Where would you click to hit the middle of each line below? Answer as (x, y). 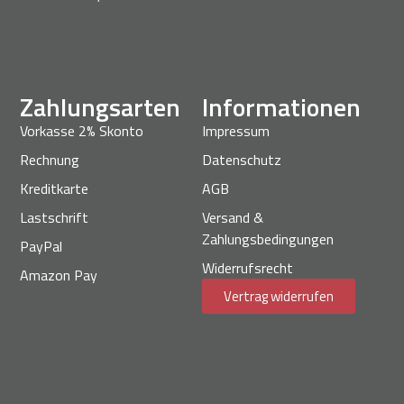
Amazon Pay (59, 275)
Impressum (236, 130)
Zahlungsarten (101, 106)
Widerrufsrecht (248, 267)
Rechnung (50, 159)
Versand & (233, 217)
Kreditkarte (55, 188)
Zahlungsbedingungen (268, 239)
